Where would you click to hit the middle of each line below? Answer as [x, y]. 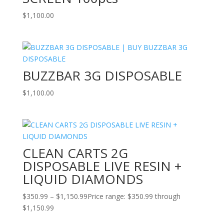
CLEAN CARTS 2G [75, 153]
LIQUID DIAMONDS [82, 179]
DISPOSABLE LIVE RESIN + [102, 166]
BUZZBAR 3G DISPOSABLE [102, 75]
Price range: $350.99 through [134, 196]
